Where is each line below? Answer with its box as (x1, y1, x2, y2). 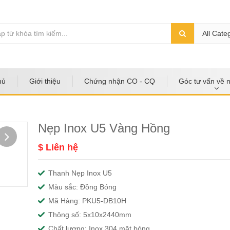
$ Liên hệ (38, 142, 78, 152)
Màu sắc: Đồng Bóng (48, 182, 117, 191)
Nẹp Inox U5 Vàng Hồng (38, 121, 170, 135)
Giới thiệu (29, 76, 61, 85)
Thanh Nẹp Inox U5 (48, 168, 112, 177)
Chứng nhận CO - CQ (84, 76, 155, 85)
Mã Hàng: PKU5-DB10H (48, 196, 126, 205)
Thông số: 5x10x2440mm (48, 210, 131, 219)
